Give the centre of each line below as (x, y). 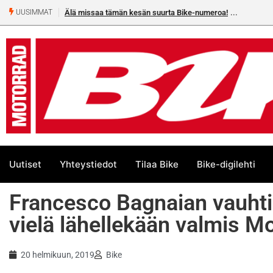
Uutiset (25, 164)
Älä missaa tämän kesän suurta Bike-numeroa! (146, 12)
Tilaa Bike (157, 164)
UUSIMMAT (33, 12)
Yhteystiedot (88, 164)
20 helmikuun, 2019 (58, 255)
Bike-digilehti (226, 164)
